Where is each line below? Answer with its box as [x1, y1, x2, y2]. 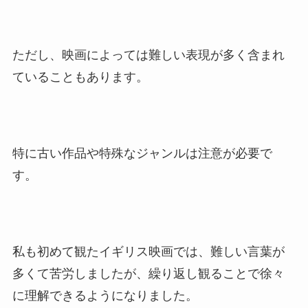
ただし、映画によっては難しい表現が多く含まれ [12, 48, 285, 63]
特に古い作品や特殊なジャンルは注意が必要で [12, 146, 272, 161]
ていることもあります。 [12, 70, 148, 85]
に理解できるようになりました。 [12, 289, 198, 303]
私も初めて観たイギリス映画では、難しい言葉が [12, 245, 285, 259]
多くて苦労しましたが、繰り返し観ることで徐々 [12, 267, 285, 281]
